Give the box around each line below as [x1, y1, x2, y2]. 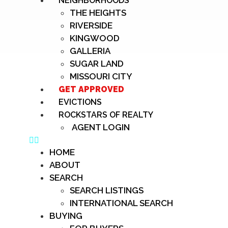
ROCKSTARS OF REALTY [59, 110, 153, 120]
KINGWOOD [70, 33, 120, 43]
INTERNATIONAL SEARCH [70, 198, 173, 208]
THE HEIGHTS [70, 8, 126, 18]
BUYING [49, 211, 82, 221]
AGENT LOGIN [70, 122, 130, 132]
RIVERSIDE [70, 20, 112, 31]
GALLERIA [70, 46, 110, 56]
